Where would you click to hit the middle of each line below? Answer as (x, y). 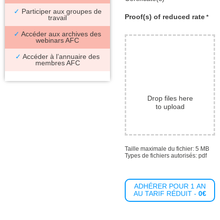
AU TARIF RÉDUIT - (166, 194)
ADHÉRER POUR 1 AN (170, 186)
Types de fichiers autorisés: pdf (166, 156)
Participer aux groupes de (60, 12)
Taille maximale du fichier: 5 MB (167, 149)
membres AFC (57, 63)
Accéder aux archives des (60, 34)
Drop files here (170, 98)
